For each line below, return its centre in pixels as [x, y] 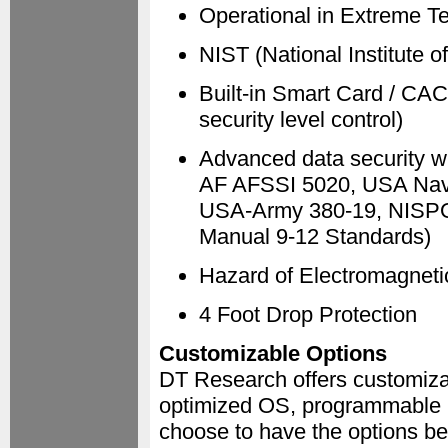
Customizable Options [273, 353]
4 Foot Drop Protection [308, 314]
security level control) [301, 119]
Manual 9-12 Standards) [315, 236]
